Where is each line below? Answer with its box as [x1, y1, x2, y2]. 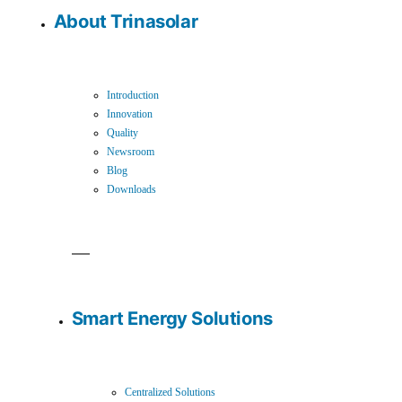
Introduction [107, 89, 160, 103]
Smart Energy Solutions [71, 307, 273, 330]
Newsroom [107, 145, 155, 160]
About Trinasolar [53, 10, 198, 33]
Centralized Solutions [125, 386, 216, 400]
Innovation [107, 108, 153, 122]
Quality [107, 127, 139, 141]
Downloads [107, 183, 157, 197]
